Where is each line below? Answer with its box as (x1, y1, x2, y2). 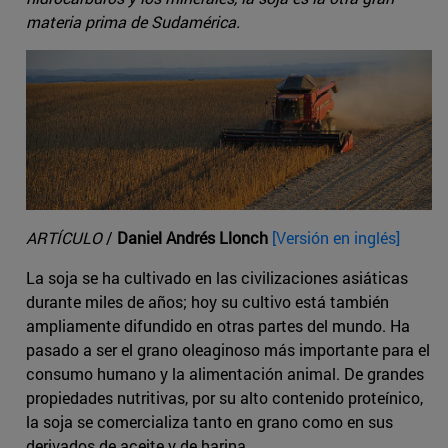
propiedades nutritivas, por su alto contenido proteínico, (26, 387, 423, 409)
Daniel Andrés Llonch (117, 227, 268, 249)
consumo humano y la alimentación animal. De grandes (26, 363, 424, 385)
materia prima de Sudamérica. (26, 11, 240, 33)
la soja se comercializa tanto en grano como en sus (26, 411, 393, 433)
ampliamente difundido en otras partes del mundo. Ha (26, 315, 410, 337)
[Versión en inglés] (272, 227, 400, 249)
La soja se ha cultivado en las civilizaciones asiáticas (26, 267, 408, 289)
